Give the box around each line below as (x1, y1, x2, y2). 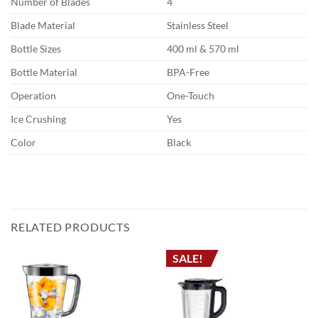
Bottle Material (11, 65, 77, 78)
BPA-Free (167, 65, 210, 78)
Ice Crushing (11, 112, 66, 125)
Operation (11, 89, 56, 102)
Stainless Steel (167, 18, 229, 31)
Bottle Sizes (11, 42, 61, 55)
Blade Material (11, 18, 75, 31)
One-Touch (167, 89, 215, 102)
